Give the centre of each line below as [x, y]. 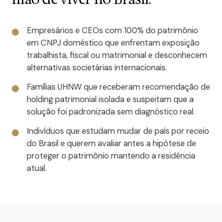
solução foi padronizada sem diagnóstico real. [111, 112]
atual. [37, 168]
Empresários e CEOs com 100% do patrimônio [112, 30]
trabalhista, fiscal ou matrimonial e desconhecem [117, 55]
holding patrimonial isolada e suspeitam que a [110, 99]
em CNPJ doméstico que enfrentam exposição [113, 43]
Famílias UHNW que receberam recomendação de [118, 87]
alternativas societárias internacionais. [97, 68]
